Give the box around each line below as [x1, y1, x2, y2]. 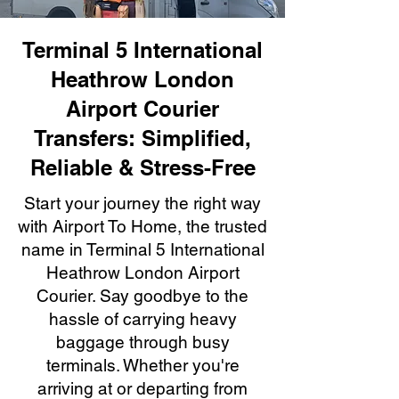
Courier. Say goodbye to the [37, 286, 248, 305]
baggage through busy [55, 332, 230, 352]
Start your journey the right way [24, 193, 261, 213]
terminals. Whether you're [45, 355, 240, 375]
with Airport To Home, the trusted [18, 216, 267, 236]
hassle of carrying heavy [48, 309, 237, 329]
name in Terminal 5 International [20, 240, 265, 259]
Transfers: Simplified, [34, 126, 251, 151]
